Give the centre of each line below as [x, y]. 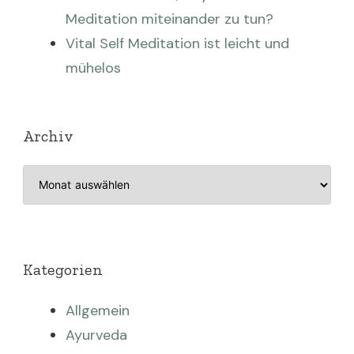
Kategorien [63, 269]
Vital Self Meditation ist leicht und [177, 43]
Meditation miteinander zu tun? [169, 19]
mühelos [93, 68]
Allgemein [98, 310]
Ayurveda [96, 335]
